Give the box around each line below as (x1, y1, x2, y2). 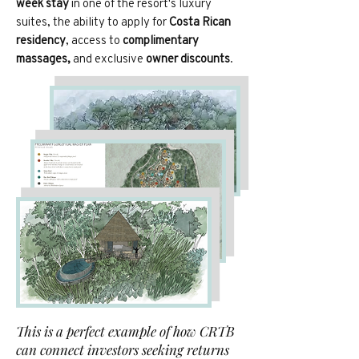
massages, (16, 50, 71, 66)
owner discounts (146, 50, 230, 66)
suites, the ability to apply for (16, 14, 169, 29)
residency (16, 32, 66, 47)
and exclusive (71, 50, 146, 66)
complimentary (123, 32, 199, 47)
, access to (66, 32, 123, 47)
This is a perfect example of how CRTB (16, 322, 235, 340)
